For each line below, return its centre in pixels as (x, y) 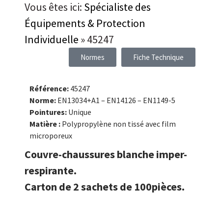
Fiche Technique (158, 57)
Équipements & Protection (85, 23)
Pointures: (49, 112)
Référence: (50, 89)
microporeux (51, 136)
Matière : (46, 124)
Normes (93, 57)
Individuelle (52, 39)
